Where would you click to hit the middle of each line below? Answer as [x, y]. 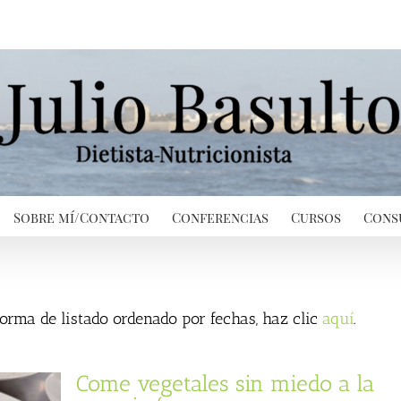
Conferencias [220, 217]
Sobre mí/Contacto [81, 217]
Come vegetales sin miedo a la [225, 383]
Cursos [316, 217]
